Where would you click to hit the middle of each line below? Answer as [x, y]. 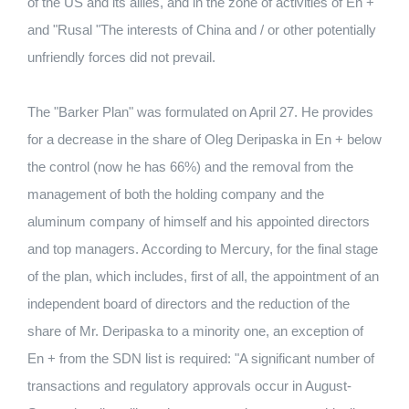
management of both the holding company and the [176, 194]
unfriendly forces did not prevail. [121, 57]
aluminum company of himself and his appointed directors [199, 221]
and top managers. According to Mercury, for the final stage [203, 249]
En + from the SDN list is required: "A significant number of [201, 358]
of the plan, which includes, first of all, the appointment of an [203, 276]
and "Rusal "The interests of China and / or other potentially [202, 30]
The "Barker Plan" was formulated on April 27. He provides [200, 112]
